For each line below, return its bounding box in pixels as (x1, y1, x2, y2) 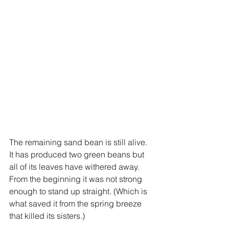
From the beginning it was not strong (9, 173, 144, 184)
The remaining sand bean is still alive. (9, 136, 149, 147)
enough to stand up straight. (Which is (9, 186, 149, 196)
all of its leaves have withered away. (9, 161, 141, 172)
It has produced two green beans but (9, 149, 146, 159)
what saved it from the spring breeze (9, 198, 144, 209)
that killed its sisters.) (9, 210, 85, 221)
